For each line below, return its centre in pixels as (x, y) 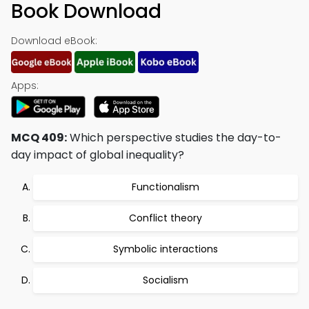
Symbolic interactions (166, 249)
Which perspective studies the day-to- (174, 138)
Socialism (166, 280)
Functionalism (166, 187)
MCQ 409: (39, 138)
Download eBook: (54, 41)
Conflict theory (166, 218)
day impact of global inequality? (98, 155)
